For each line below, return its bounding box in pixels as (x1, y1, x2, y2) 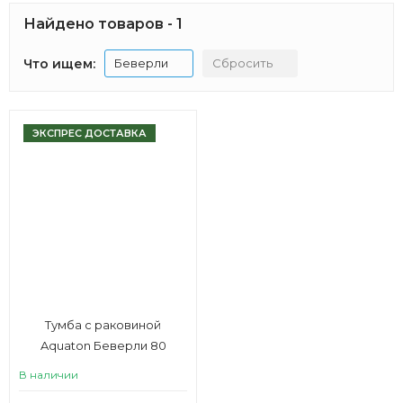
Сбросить (212, 56, 273, 70)
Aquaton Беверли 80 (40, 338, 166, 353)
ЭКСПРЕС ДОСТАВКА (32, 127, 147, 139)
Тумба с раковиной (45, 318, 161, 332)
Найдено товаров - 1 (23, 15, 183, 32)
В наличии (19, 368, 78, 381)
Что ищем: (23, 55, 95, 72)
